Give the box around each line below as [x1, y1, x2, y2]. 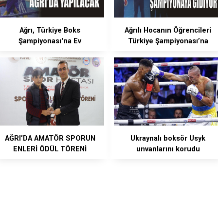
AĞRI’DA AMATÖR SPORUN [4, 134, 95, 143]
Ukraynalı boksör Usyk [130, 134, 206, 143]
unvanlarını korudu [136, 145, 200, 154]
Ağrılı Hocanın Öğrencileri [125, 26, 212, 35]
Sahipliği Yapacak [20, 47, 80, 56]
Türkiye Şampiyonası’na [127, 36, 208, 45]
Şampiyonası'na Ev [18, 36, 82, 45]
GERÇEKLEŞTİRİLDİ [18, 156, 83, 164]
